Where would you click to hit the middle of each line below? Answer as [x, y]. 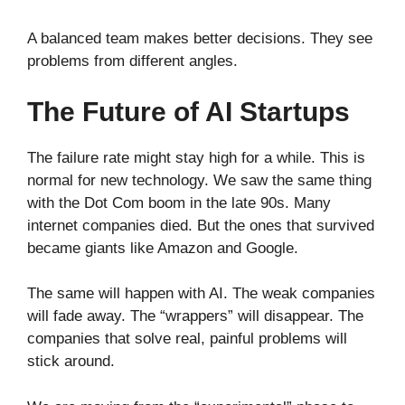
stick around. [71, 362]
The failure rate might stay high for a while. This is [196, 157]
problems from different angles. [132, 61]
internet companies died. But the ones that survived [201, 225]
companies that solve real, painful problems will [187, 339]
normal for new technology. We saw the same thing [199, 180]
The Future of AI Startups [188, 111]
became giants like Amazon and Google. [163, 248]
